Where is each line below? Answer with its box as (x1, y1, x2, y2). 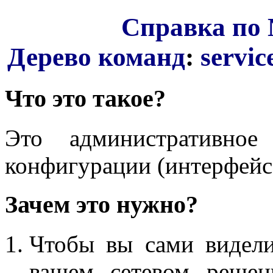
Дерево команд (7, 42, 185, 71)
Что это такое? (5, 84, 166, 112)
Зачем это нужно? (5, 191, 198, 219)
